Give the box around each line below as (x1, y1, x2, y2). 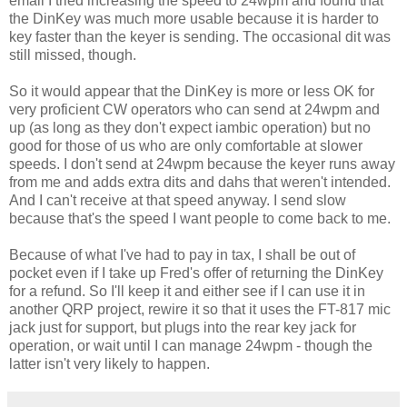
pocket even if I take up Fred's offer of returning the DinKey (9, 265, 383, 282)
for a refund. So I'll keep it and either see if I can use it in (9, 283, 365, 300)
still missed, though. (9, 47, 136, 64)
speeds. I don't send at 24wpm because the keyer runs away (9, 156, 395, 173)
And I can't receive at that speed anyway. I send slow (9, 193, 346, 209)
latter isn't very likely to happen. (9, 356, 210, 372)
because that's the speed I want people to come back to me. (9, 211, 391, 227)
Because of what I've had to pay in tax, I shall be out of (9, 247, 355, 263)
